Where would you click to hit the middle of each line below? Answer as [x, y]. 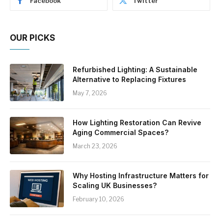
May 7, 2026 [90, 93]
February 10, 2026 [98, 199]
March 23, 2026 [95, 146]
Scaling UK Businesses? [115, 186]
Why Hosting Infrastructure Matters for [141, 176]
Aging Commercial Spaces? [121, 133]
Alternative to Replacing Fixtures [129, 80]
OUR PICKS [32, 38]
